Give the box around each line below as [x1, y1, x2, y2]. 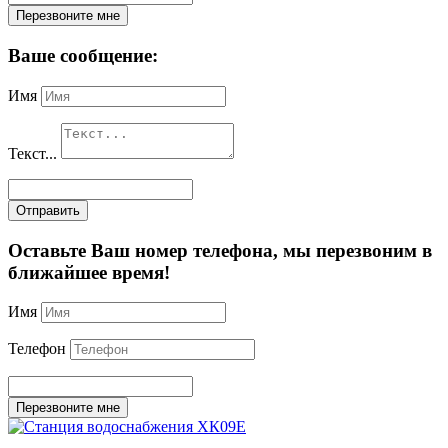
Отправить [16, 202, 80, 218]
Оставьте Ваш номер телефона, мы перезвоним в [8, 239, 432, 261]
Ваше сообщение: [8, 45, 158, 67]
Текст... [8, 144, 57, 162]
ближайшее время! [8, 261, 170, 283]
